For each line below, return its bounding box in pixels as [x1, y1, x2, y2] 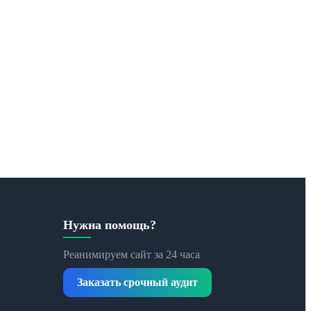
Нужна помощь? [63, 217, 156, 232]
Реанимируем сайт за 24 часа [63, 248, 200, 260]
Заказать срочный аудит [77, 276, 198, 288]
